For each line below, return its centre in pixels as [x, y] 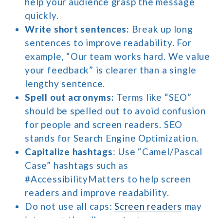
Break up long [161, 29]
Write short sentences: [77, 29]
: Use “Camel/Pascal [158, 152]
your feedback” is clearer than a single [111, 70]
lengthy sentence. [65, 84]
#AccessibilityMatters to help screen [108, 179]
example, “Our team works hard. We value [118, 56]
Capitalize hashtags [69, 152]
